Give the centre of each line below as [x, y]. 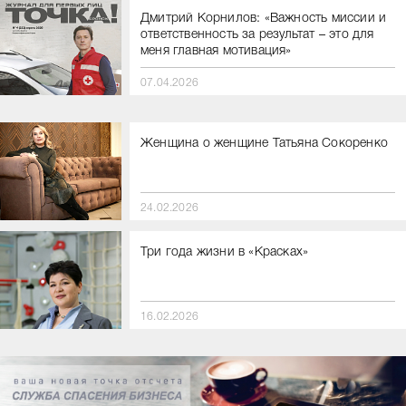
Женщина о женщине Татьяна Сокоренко [264, 143]
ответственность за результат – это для [257, 34]
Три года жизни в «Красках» [225, 252]
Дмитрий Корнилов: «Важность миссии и [264, 18]
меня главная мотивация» [216, 51]
